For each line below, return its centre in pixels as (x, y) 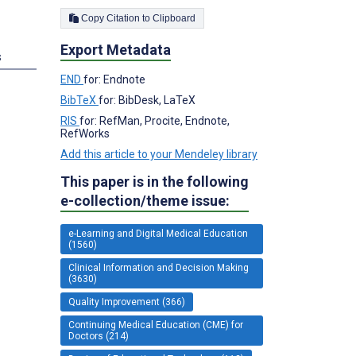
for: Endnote (114, 79)
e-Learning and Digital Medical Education (158, 233)
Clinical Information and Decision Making (159, 267)
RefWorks (85, 133)
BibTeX (79, 100)
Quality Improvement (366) (127, 302)
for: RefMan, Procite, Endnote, (155, 120)
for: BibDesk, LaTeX (147, 100)
